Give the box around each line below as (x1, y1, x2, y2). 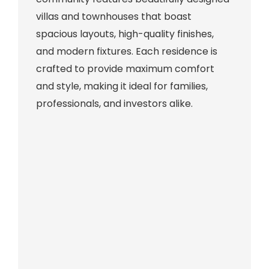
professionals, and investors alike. (35, 97, 193, 111)
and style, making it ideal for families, (35, 79, 208, 94)
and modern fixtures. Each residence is (35, 44, 217, 59)
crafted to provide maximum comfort (35, 62, 214, 76)
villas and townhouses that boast (35, 10, 192, 24)
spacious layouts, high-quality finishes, (35, 27, 214, 41)
